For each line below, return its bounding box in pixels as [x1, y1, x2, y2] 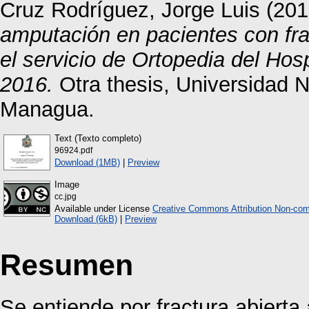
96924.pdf [54, 146, 92, 154]
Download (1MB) [54, 157, 120, 168]
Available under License [54, 203, 152, 214]
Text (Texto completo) [54, 132, 141, 143]
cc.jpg [54, 192, 77, 201]
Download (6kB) [54, 213, 117, 224]
